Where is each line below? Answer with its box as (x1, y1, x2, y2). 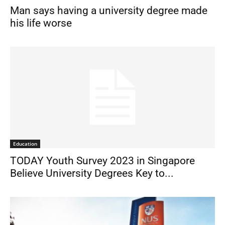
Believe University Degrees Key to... (10, 167, 174, 179)
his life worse (10, 17, 72, 30)
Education (13, 140, 37, 147)
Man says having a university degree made (10, 5, 207, 17)
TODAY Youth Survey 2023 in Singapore (10, 154, 195, 167)
